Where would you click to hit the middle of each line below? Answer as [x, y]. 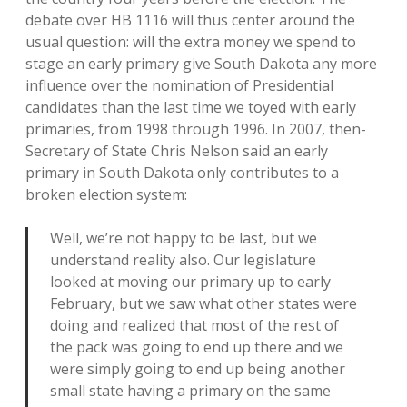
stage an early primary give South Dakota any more [201, 64]
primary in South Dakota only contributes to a [182, 173]
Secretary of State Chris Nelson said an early [177, 151]
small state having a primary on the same [190, 391]
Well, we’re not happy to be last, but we [184, 238]
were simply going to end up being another [198, 369]
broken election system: [106, 194]
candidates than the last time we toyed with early [191, 107]
